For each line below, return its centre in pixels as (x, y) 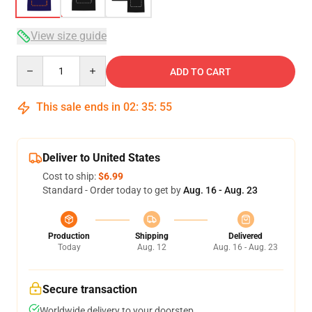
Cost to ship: (70, 176)
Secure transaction (90, 289)
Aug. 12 (151, 247)
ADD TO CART (201, 72)
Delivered (245, 236)
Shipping (151, 236)
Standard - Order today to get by (113, 190)
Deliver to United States (101, 158)
